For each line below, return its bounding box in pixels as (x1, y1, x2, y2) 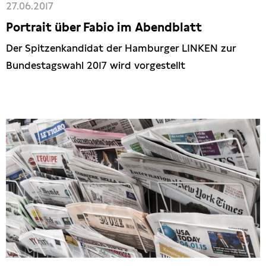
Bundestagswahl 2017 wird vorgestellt (6, 59, 185, 71)
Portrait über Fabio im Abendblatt (6, 20, 202, 34)
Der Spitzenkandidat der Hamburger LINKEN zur (6, 42, 236, 54)
